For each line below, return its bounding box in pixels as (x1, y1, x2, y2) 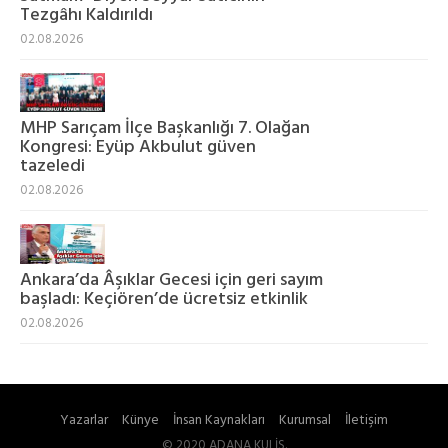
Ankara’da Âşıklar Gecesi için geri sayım (20, 265, 323, 295)
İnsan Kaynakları (173, 408, 265, 432)
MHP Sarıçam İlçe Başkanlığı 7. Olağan (20, 114, 310, 144)
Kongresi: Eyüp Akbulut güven (20, 133, 256, 163)
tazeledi (20, 152, 85, 182)
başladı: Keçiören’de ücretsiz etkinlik (20, 284, 308, 314)
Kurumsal (279, 408, 331, 432)
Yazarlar (60, 408, 108, 432)
